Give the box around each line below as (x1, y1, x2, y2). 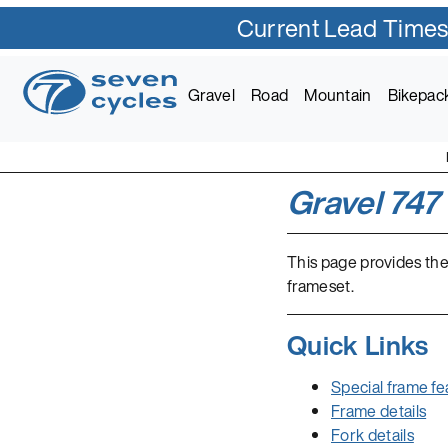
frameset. (287, 273, 354, 298)
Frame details (331, 398, 427, 423)
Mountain (304, 83, 372, 108)
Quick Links (287, 325, 429, 364)
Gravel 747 (287, 178, 440, 226)
